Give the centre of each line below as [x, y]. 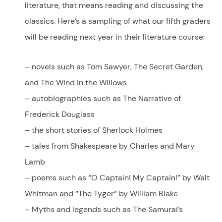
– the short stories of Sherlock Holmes [94, 130]
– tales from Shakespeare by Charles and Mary [110, 146]
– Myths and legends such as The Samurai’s [104, 209]
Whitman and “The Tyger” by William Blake [101, 193]
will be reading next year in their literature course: [115, 37]
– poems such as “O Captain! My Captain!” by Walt [117, 177]
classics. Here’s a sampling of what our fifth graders [118, 21]
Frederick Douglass [60, 114]
